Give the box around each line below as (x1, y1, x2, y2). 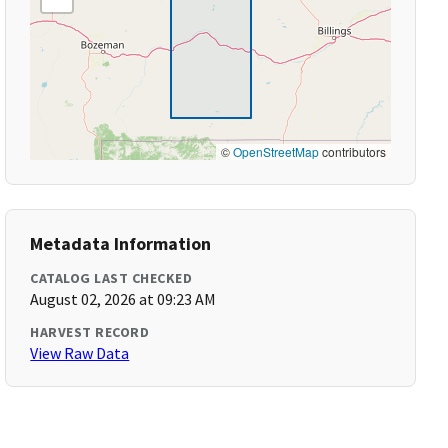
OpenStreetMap (232, 143, 319, 160)
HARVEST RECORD (30, 323, 150, 341)
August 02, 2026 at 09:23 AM (30, 289, 217, 309)
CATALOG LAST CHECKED (30, 269, 193, 287)
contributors (318, 143, 386, 160)
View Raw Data (30, 343, 130, 363)
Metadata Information (30, 232, 212, 255)
